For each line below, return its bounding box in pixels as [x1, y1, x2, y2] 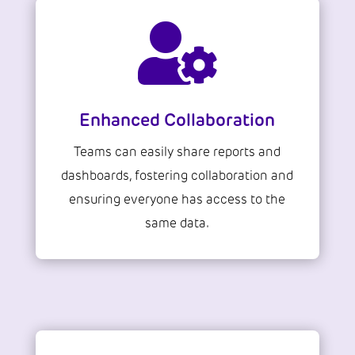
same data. [145, 216, 210, 231]
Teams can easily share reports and [74, 144, 281, 160]
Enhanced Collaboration [79, 109, 276, 132]
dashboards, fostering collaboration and [61, 168, 294, 184]
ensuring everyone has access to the [69, 192, 286, 208]
